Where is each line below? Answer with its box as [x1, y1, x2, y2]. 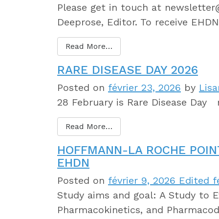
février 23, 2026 [108, 81, 181, 93]
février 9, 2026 [108, 174, 175, 186]
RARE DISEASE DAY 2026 [57, 63, 198, 77]
